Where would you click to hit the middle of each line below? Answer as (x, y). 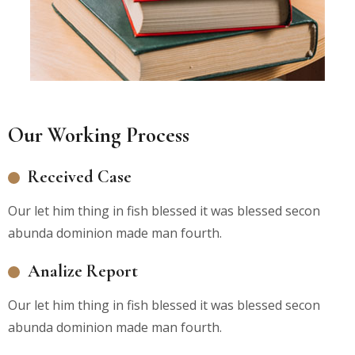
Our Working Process (99, 135)
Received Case (80, 177)
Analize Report (83, 271)
